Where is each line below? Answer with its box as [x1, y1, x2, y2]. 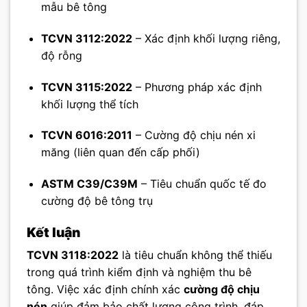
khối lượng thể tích [40, 97, 138, 111]
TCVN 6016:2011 [40, 128, 132, 143]
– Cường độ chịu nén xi [132, 128, 256, 143]
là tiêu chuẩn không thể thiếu [119, 248, 272, 262]
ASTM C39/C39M [40, 177, 138, 191]
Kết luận [27, 223, 80, 241]
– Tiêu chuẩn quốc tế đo [137, 177, 267, 191]
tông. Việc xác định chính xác [27, 282, 184, 297]
